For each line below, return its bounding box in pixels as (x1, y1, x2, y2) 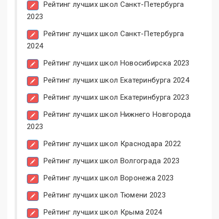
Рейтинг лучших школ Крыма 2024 (43, 208, 162, 217)
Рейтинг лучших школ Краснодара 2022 (43, 139, 181, 149)
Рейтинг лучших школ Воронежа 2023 (43, 174, 174, 183)
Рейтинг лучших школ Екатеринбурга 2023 (43, 93, 190, 102)
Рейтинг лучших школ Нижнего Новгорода (43, 110, 191, 119)
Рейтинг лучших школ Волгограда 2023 (43, 156, 180, 166)
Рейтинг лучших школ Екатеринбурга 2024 (43, 76, 190, 85)
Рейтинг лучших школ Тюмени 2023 (43, 191, 166, 200)
